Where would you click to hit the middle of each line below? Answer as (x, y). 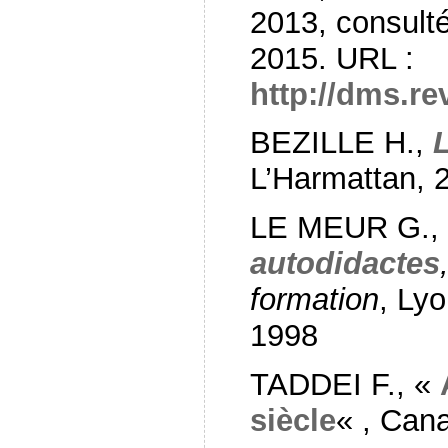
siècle (292, 420)
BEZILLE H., (341, 143)
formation (314, 300)
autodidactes (344, 264)
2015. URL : (331, 58)
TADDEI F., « (344, 384)
